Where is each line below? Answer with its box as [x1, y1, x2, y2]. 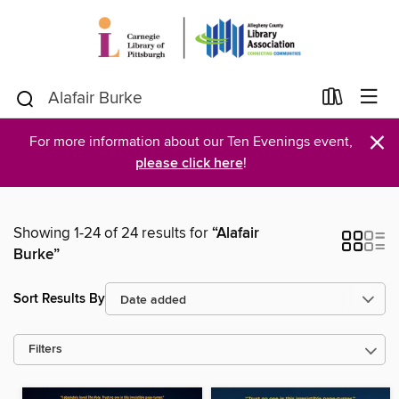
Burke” [13, 245, 60, 265]
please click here [134, 154, 243, 173]
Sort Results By [13, 289, 105, 307]
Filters [28, 342, 62, 357]
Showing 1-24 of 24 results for [13, 224, 212, 243]
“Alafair [212, 224, 259, 243]
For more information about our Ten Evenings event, [28, 133, 353, 151]
